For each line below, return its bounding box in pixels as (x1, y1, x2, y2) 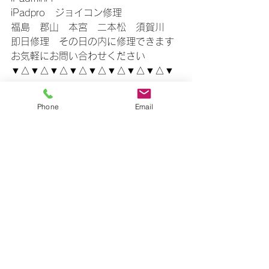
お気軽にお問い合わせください (11, 51, 145, 61)
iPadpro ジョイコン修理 (11, 8, 122, 17)
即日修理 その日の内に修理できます (11, 37, 174, 46)
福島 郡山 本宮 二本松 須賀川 (11, 22, 165, 32)
